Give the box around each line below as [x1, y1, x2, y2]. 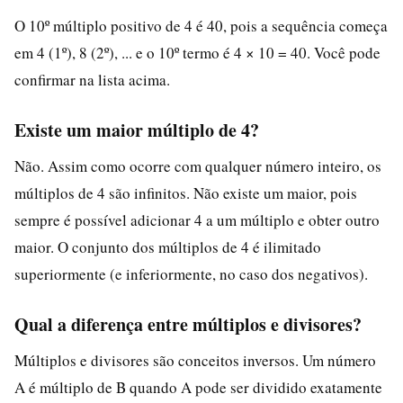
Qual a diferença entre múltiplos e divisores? [14, 310, 362, 337]
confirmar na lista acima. [14, 68, 170, 90]
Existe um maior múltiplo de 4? [14, 116, 259, 143]
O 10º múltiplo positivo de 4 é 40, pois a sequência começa [14, 14, 388, 36]
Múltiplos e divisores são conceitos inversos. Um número [14, 349, 376, 371]
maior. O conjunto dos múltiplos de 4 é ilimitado [14, 236, 321, 257]
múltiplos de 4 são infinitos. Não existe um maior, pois [14, 182, 357, 203]
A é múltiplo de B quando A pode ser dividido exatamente [14, 376, 382, 398]
